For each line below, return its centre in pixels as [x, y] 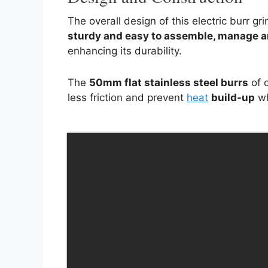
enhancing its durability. [125, 51]
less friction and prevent [127, 97]
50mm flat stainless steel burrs [169, 82]
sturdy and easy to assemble [140, 36]
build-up [233, 97]
